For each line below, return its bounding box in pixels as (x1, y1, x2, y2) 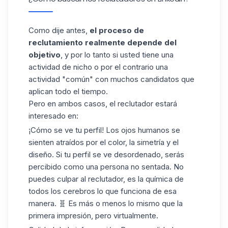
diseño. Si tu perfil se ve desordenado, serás (28, 149, 184, 159)
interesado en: (28, 111, 78, 121)
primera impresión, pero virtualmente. (28, 210, 158, 220)
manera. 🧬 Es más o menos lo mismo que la (28, 198, 183, 208)
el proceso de (90, 25, 144, 35)
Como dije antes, (28, 25, 90, 35)
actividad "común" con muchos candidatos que (28, 74, 194, 84)
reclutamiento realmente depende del (28, 38, 177, 47)
